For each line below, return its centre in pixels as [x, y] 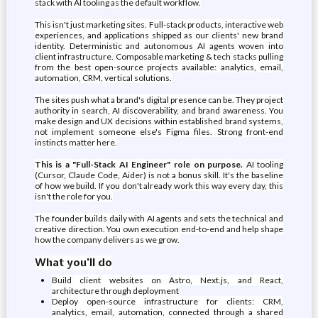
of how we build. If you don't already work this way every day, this [159, 186]
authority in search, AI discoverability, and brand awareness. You [159, 110]
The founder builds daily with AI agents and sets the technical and [159, 218]
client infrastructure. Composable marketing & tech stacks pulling [159, 56]
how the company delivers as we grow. [107, 240]
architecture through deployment [115, 291]
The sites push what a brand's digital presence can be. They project [159, 100]
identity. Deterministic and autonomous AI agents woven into [159, 46]
